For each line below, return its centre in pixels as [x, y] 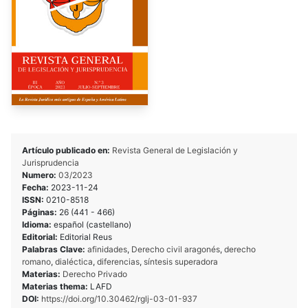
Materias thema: [56, 287]
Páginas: [41, 212]
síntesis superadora [181, 262]
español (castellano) [92, 225]
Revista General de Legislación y [175, 151]
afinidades [107, 250]
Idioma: [38, 225]
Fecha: [36, 188]
